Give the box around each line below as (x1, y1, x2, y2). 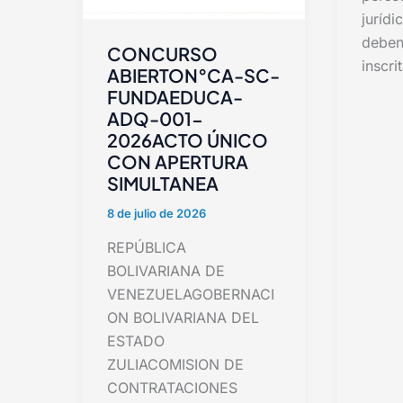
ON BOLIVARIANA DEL (107, 308, 259, 327)
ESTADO (107, 331, 165, 350)
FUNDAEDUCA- (107, 85, 243, 109)
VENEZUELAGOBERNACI (107, 284, 274, 303)
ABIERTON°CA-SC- (107, 64, 280, 87)
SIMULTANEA (107, 172, 219, 195)
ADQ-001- (107, 107, 203, 130)
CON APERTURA (107, 150, 248, 174)
